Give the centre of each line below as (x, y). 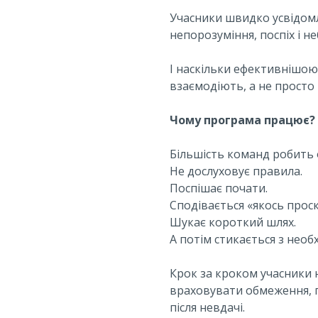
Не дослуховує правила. (236, 171)
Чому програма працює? (242, 120)
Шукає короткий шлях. (233, 222)
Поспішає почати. (219, 188)
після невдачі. (207, 307)
